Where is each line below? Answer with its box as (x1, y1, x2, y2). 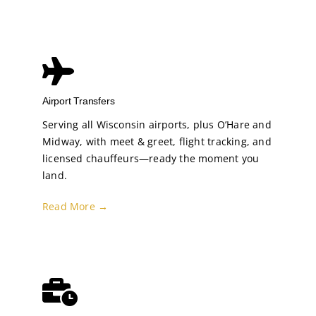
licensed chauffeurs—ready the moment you (42, 151, 260, 165)
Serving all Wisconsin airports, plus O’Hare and (42, 117, 272, 131)
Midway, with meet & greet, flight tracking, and (42, 134, 272, 148)
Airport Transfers (42, 95, 115, 107)
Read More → (42, 199, 109, 213)
